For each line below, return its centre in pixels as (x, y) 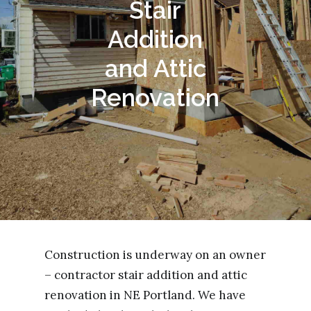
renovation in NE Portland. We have (145, 295)
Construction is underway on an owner (155, 255)
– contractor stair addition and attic (146, 275)
